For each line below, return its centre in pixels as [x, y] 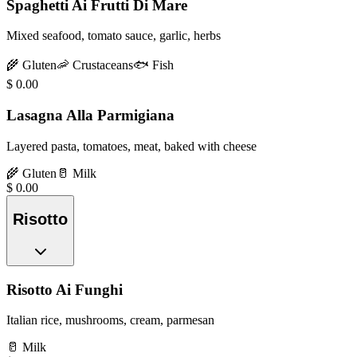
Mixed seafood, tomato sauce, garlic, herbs [114, 36]
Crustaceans [103, 65]
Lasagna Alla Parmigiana [90, 115]
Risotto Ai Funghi [65, 289]
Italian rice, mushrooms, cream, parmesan [110, 320]
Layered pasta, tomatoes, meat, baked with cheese [131, 146]
